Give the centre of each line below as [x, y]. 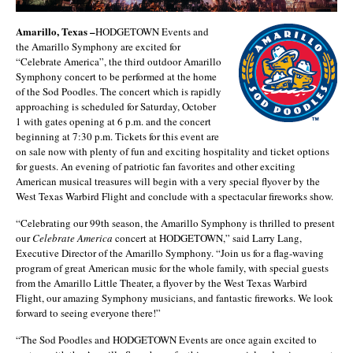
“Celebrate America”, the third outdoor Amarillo [119, 61]
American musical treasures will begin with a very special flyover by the [168, 181]
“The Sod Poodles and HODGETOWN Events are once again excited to [166, 340]
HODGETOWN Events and [152, 32]
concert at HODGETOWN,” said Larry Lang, [207, 238]
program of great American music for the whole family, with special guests [172, 268]
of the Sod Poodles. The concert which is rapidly [119, 91]
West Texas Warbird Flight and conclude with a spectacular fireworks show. [175, 196]
